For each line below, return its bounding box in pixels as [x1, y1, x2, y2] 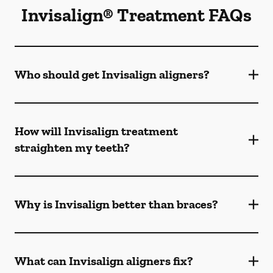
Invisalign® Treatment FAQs [21, 4, 252, 26]
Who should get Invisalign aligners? [15, 67, 210, 82]
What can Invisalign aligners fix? [15, 253, 193, 268]
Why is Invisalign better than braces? [15, 197, 218, 211]
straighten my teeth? [15, 140, 130, 155]
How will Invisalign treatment [15, 124, 178, 138]
